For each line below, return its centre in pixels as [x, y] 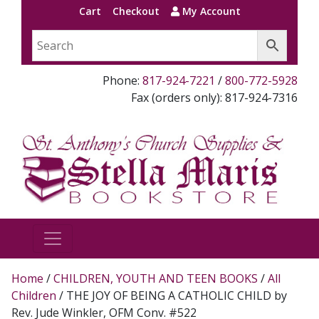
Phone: [122, 80]
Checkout [136, 11]
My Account [210, 11]
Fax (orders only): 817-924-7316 [214, 98]
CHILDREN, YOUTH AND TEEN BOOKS [156, 278]
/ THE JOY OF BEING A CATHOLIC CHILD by [172, 295]
